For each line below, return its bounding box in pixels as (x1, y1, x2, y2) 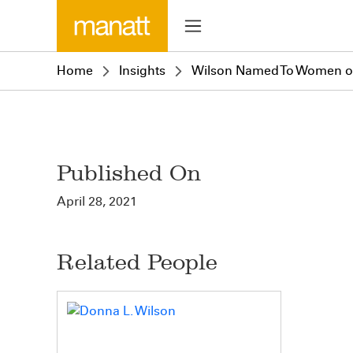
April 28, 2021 (57, 194, 137, 209)
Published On (57, 160, 201, 186)
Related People (57, 249, 217, 275)
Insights (119, 63, 165, 78)
